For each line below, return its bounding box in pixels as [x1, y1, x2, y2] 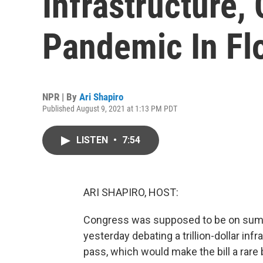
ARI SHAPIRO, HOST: [83, 186, 178, 198]
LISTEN [76, 134, 110, 146]
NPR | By [42, 91, 79, 103]
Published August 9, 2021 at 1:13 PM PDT [42, 104, 177, 113]
